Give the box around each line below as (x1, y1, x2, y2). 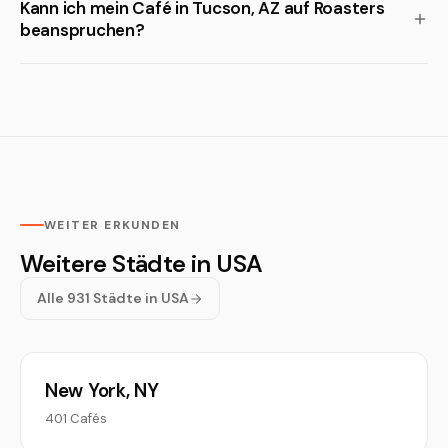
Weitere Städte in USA (20, 248, 263, 279)
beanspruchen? (20, 19, 145, 41)
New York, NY (45, 378, 159, 403)
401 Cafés (45, 410, 107, 427)
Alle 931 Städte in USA (37, 289, 189, 307)
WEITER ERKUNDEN (44, 217, 181, 233)
